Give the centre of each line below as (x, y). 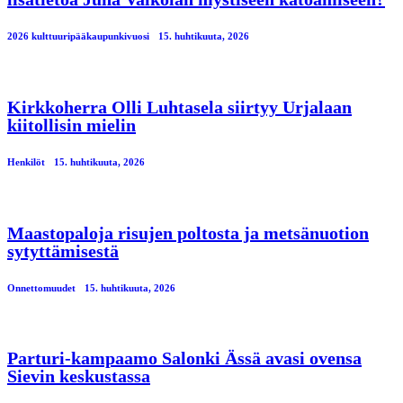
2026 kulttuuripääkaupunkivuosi (78, 36)
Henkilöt (26, 161)
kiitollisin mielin (72, 125)
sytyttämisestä (63, 251)
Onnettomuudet (41, 287)
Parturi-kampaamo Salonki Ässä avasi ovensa (184, 358)
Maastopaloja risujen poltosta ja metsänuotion (188, 233)
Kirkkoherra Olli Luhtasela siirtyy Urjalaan (179, 107)
